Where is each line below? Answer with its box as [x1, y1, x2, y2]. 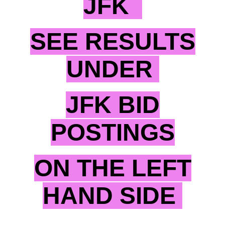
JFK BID [65, 91, 160, 119]
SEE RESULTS [30, 28, 195, 55]
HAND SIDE [43, 182, 182, 209]
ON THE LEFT [34, 155, 191, 182]
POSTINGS [50, 119, 175, 146]
